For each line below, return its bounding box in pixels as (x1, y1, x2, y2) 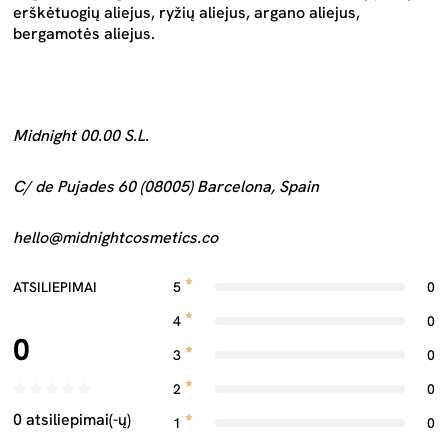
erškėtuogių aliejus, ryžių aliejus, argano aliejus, (13, 2, 360, 23)
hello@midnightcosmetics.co (13, 227, 218, 248)
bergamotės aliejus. (13, 23, 155, 44)
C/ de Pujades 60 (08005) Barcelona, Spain (13, 176, 319, 197)
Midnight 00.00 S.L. (13, 125, 149, 146)
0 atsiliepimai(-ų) (13, 409, 131, 430)
